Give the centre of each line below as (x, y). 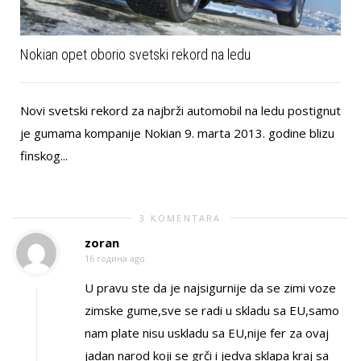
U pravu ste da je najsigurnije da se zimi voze (210, 288)
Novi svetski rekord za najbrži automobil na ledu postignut (180, 110)
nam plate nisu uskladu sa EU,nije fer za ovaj (207, 333)
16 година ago (115, 258)
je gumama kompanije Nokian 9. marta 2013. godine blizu (177, 133)
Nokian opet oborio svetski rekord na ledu (135, 54)
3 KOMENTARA (180, 218)
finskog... (44, 155)
